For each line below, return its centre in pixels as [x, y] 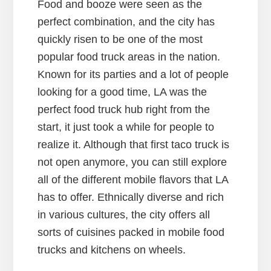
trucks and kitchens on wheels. [112, 250]
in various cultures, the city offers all [124, 215]
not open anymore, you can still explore [132, 162]
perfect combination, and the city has [126, 22]
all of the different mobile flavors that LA [133, 180]
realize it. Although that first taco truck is [134, 145]
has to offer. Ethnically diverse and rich [131, 198]
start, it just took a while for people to [126, 127]
